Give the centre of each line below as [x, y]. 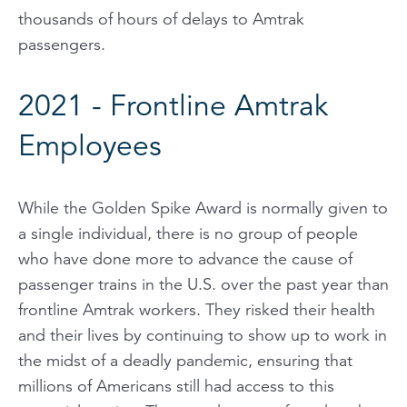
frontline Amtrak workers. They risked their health [197, 309]
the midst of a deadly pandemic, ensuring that [185, 360]
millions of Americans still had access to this [176, 386]
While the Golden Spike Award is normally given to [203, 208]
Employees [90, 145]
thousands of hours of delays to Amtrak [161, 19]
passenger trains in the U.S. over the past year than [203, 284]
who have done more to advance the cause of [185, 258]
